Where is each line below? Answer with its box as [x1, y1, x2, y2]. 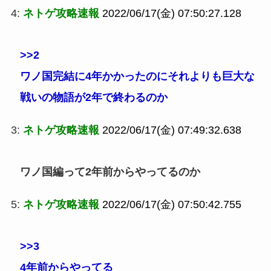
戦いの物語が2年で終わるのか [19, 91, 168, 104]
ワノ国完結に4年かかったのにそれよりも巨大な [19, 70, 255, 83]
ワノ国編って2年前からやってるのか [19, 166, 200, 178]
